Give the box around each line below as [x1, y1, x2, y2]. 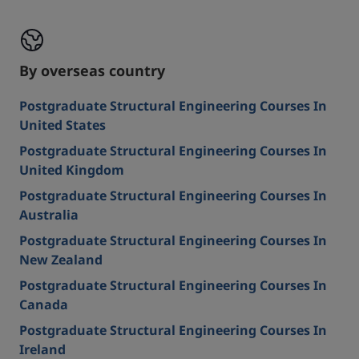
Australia [19, 205, 79, 225]
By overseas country [19, 60, 165, 83]
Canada [19, 295, 68, 315]
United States [19, 115, 106, 135]
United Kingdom [19, 160, 124, 180]
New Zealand [19, 250, 103, 270]
